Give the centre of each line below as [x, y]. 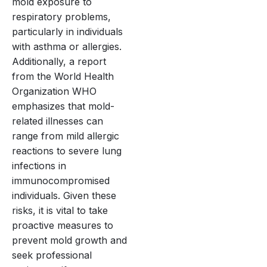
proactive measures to [63, 225]
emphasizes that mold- [63, 106]
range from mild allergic [66, 136]
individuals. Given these [64, 195]
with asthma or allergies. [67, 46]
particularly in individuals [67, 31]
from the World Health [63, 76]
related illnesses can [58, 121]
